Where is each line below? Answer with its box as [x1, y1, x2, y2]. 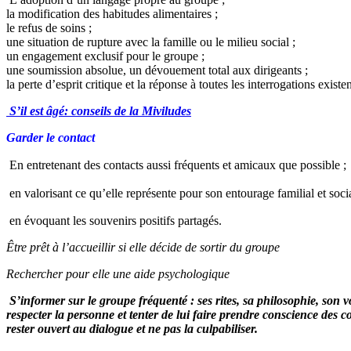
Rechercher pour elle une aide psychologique [6, 267, 230, 280]
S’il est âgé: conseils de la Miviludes [6, 104, 191, 118]
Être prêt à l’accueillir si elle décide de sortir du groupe [6, 241, 280, 254]
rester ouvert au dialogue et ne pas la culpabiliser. [6, 322, 258, 335]
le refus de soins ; [6, 21, 92, 34]
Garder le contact [6, 131, 95, 144]
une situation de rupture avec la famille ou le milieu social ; [6, 35, 295, 49]
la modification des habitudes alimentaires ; [6, 7, 218, 20]
